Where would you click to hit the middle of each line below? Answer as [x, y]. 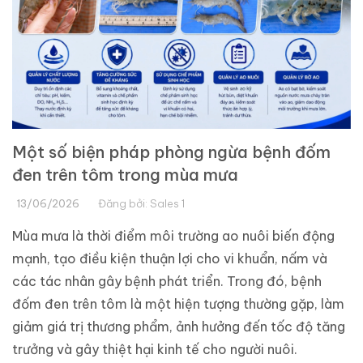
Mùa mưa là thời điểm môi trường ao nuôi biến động [173, 236]
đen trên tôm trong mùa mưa [125, 175]
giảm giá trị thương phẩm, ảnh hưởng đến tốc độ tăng [179, 327]
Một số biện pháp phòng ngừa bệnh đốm [171, 152]
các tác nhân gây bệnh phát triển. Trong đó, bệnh [167, 282]
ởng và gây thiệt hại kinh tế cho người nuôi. [164, 350]
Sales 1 [167, 204]
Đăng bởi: [124, 204]
